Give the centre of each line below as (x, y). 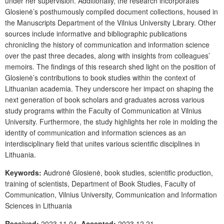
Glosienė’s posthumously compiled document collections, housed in (111, 11)
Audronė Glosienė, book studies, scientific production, (128, 172)
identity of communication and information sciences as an (95, 132)
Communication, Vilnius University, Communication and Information (111, 194)
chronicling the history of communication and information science (107, 44)
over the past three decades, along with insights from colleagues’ (107, 55)
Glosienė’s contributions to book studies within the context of (100, 77)
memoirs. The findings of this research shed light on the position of (110, 66)
